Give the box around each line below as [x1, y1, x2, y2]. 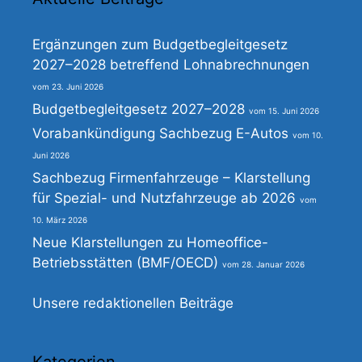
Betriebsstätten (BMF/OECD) [32, 255, 218, 271]
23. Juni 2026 [52, 82, 103, 92]
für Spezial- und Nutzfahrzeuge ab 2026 [32, 190, 296, 207]
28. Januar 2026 [242, 259, 305, 270]
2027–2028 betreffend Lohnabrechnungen [32, 57, 309, 74]
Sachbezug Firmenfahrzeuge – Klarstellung [32, 170, 310, 187]
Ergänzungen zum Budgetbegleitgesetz [32, 36, 288, 53]
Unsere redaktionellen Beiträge [32, 295, 234, 312]
